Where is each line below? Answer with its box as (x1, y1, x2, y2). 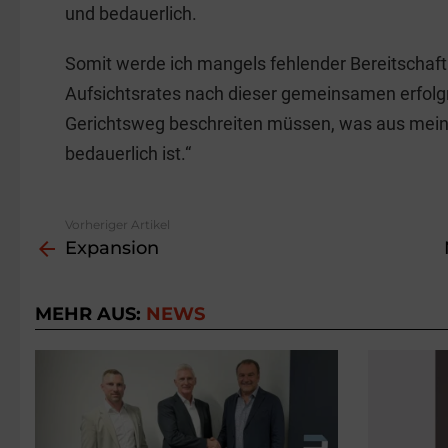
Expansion (65, 237, 159, 260)
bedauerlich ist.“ (65, 143, 191, 165)
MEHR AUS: (35, 303, 146, 326)
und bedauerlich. (65, 3, 197, 25)
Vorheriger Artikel (65, 217, 170, 233)
